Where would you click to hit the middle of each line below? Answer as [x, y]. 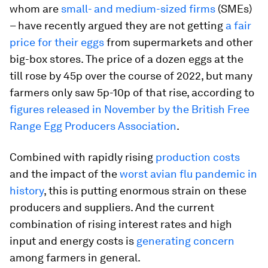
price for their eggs [57, 42]
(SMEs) [234, 9]
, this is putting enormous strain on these [145, 191]
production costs [198, 157]
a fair [238, 25]
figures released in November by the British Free [130, 109]
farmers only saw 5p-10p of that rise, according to [132, 92]
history [27, 191]
